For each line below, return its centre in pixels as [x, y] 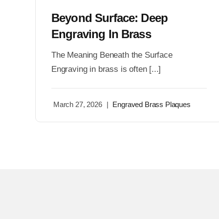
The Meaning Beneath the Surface [112, 55]
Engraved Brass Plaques [152, 104]
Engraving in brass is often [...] [106, 69]
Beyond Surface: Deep [109, 18]
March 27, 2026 [77, 104]
